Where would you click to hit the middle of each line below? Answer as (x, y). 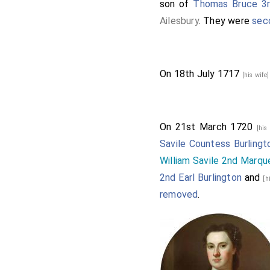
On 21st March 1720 (208, 127)
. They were (225, 20)
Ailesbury (179, 20)
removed (179, 194)
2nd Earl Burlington (201, 177)
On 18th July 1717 (201, 74)
